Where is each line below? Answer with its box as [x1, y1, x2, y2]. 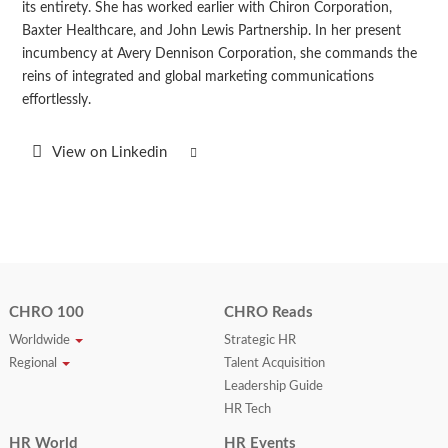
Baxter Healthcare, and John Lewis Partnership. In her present [21, 24, 401, 39]
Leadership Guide [223, 380, 323, 394]
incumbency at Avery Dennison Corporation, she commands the [21, 47, 417, 62]
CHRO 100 [8, 305, 84, 321]
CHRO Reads [223, 305, 313, 321]
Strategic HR [223, 334, 296, 348]
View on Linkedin [51, 145, 175, 161]
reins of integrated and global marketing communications [21, 70, 374, 85]
